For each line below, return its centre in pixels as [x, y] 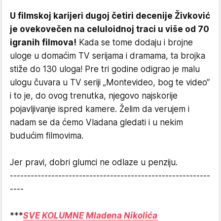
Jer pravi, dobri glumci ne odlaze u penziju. [94, 162]
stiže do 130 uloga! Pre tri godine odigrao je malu [105, 69]
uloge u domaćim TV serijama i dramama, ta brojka [108, 56]
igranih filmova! [43, 42]
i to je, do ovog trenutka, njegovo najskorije [94, 96]
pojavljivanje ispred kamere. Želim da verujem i [100, 109]
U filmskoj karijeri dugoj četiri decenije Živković [110, 16]
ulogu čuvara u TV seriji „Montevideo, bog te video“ [110, 82]
